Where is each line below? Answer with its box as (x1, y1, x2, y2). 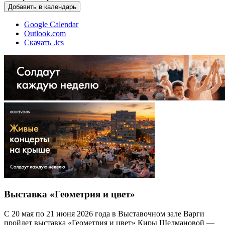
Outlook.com (24, 29, 66, 38)
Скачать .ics (24, 38, 64, 47)
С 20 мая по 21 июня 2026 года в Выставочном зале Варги (4, 209, 204, 218)
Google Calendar (24, 20, 78, 29)
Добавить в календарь (8, 3, 76, 11)
